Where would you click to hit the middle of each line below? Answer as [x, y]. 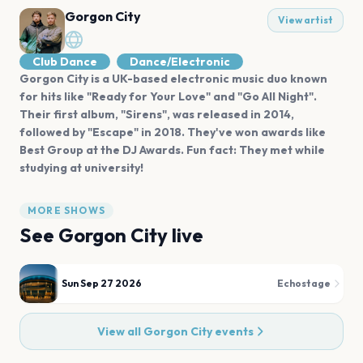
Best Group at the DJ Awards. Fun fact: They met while [172, 150]
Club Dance [65, 62]
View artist [305, 20]
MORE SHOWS [66, 210]
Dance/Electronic [180, 62]
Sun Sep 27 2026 [102, 283]
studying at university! [81, 168]
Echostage [304, 283]
